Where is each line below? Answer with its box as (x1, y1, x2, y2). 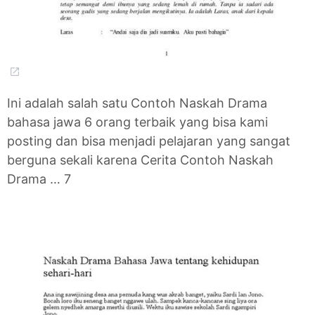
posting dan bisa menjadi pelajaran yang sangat (7, 133, 290, 148)
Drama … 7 (7, 171, 71, 186)
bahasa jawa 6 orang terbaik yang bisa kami (7, 114, 268, 129)
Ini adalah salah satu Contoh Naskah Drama (7, 95, 267, 110)
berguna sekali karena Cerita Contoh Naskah (7, 152, 274, 167)
